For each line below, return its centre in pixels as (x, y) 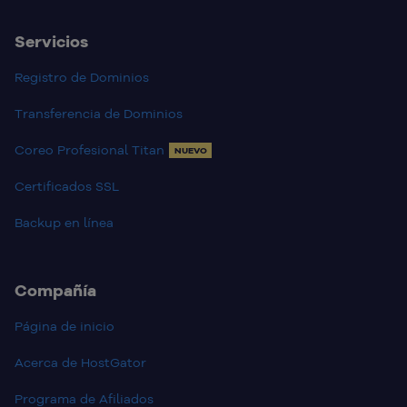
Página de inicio (65, 327)
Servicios (51, 42)
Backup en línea (64, 223)
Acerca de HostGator (80, 363)
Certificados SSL (67, 187)
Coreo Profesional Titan (89, 150)
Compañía (55, 291)
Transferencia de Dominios (99, 114)
